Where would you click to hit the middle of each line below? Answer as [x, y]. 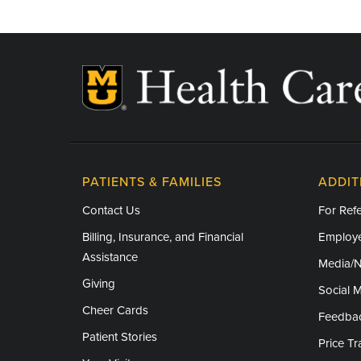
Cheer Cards [115, 310]
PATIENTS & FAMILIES [152, 182]
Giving [99, 283]
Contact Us [111, 210]
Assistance [110, 257]
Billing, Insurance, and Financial [163, 237]
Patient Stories [120, 336]
